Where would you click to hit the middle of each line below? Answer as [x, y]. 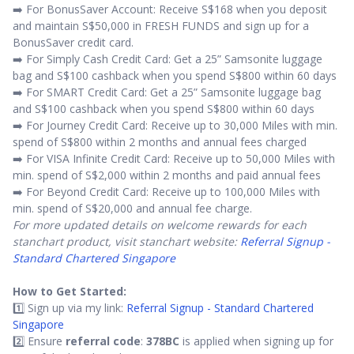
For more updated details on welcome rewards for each [160, 225]
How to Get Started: [70, 292]
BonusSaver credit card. [73, 43]
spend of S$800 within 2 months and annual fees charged [160, 142]
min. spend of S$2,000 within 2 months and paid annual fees [167, 175]
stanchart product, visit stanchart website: [126, 242]
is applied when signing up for [256, 341]
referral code [103, 341]
